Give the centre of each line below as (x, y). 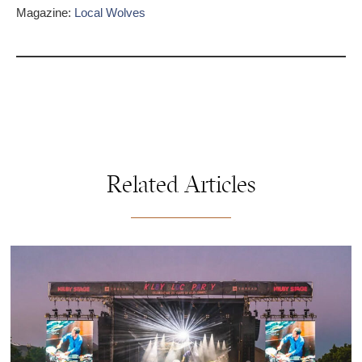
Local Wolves (110, 12)
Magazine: (45, 12)
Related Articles (181, 187)
